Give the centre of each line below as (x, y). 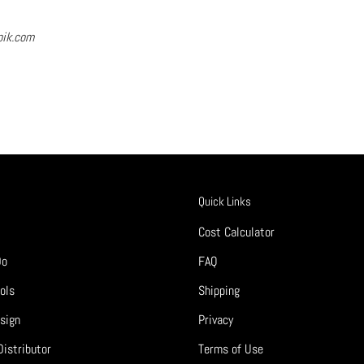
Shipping (219, 291)
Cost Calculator (236, 232)
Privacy (216, 320)
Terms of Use (231, 349)
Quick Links (225, 202)
